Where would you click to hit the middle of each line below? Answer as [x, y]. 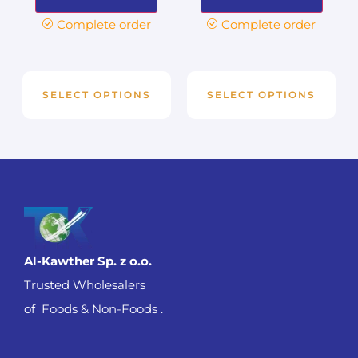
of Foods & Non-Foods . [93, 308]
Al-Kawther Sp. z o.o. [88, 261]
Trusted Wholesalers [85, 284]
